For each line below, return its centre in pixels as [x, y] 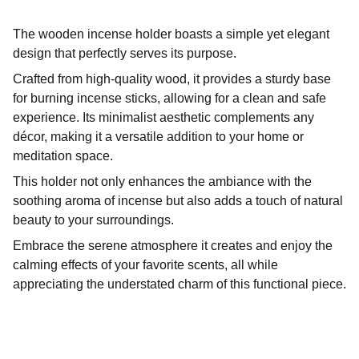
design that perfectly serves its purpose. [125, 53]
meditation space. [63, 156]
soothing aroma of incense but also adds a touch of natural [178, 201]
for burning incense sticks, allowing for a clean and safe [169, 98]
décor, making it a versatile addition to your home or [158, 137]
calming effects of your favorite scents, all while [145, 265]
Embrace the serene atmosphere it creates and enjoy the [173, 246]
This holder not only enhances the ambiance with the [162, 182]
